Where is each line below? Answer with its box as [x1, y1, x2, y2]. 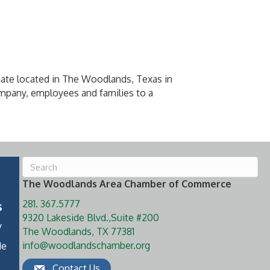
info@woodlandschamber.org [22, 239, 150, 251]
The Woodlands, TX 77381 [22, 225, 134, 237]
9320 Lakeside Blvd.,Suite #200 [22, 212, 159, 224]
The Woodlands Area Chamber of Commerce [22, 178, 231, 190]
